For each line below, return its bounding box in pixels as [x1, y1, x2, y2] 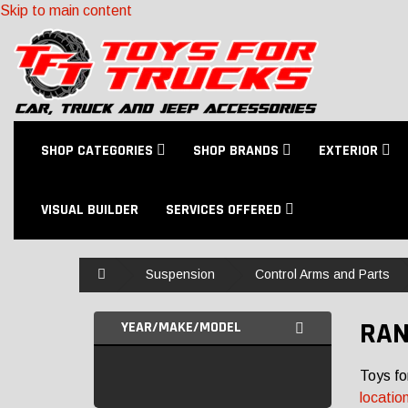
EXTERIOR [319, 141, 382, 160]
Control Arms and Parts [255, 267, 390, 281]
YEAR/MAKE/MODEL [121, 318, 241, 337]
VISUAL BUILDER [41, 200, 138, 219]
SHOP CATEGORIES [41, 141, 157, 160]
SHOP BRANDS [193, 141, 282, 160]
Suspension [146, 267, 215, 281]
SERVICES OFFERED [166, 200, 285, 219]
